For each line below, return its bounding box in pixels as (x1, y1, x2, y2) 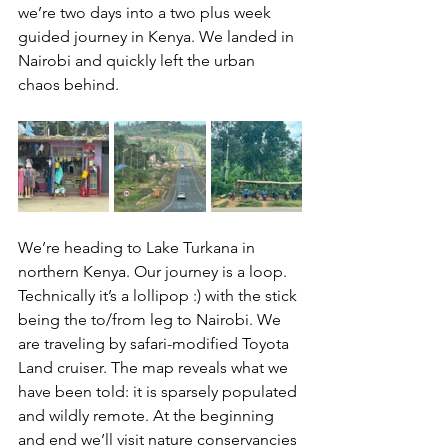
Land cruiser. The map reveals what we (18, 358, 292, 377)
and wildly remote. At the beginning (18, 406, 278, 425)
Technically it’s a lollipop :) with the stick (18, 286, 301, 305)
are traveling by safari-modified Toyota (18, 334, 293, 353)
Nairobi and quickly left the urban (18, 51, 259, 70)
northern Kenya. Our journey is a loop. (18, 262, 291, 281)
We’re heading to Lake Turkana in (18, 238, 259, 257)
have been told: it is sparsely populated (18, 382, 301, 401)
